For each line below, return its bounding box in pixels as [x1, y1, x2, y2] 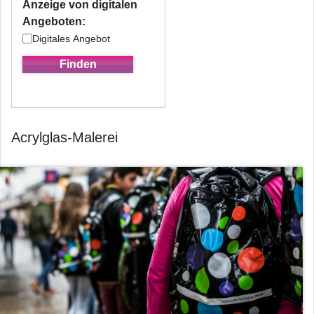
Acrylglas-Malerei [11, 129, 118, 145]
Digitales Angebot [32, 32, 110, 44]
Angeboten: [22, 15, 86, 27]
